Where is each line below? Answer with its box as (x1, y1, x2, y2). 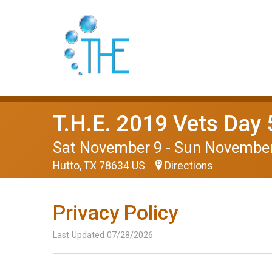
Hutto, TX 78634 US (53, 160, 148, 172)
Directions (165, 160, 213, 172)
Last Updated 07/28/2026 (53, 230, 153, 240)
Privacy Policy (53, 201, 178, 225)
